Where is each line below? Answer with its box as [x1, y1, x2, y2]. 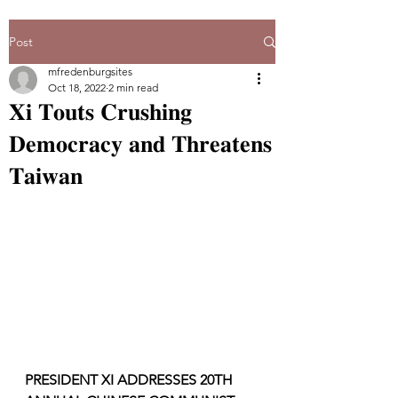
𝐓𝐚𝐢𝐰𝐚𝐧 [9, 163, 83, 189]
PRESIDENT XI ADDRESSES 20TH [25, 370, 240, 388]
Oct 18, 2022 [48, 81, 106, 94]
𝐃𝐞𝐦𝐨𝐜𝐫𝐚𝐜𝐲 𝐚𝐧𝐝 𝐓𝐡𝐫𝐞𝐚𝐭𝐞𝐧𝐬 [9, 131, 272, 157]
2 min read [108, 81, 158, 94]
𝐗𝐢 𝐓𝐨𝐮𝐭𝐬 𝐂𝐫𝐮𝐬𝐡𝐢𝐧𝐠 [9, 99, 192, 125]
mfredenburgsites [48, 65, 132, 78]
